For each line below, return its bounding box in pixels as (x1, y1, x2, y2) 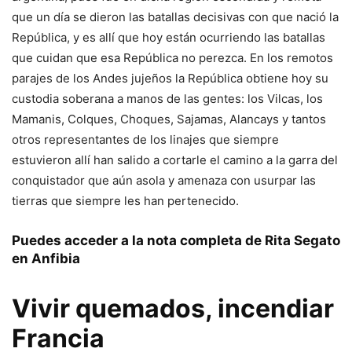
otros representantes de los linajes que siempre (12, 132, 279, 148)
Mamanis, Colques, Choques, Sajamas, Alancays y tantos (12, 112, 326, 127)
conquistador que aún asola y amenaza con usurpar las (12, 173, 316, 189)
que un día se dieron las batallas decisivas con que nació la (12, 9, 339, 25)
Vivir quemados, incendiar (12, 293, 334, 324)
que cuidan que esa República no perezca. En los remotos (12, 50, 333, 66)
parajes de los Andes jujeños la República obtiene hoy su (12, 71, 328, 86)
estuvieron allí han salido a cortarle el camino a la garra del (12, 152, 338, 168)
